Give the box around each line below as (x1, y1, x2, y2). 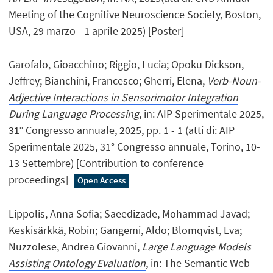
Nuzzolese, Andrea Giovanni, (9, 239, 143, 254)
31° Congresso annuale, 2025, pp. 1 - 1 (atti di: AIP (9, 123, 235, 138)
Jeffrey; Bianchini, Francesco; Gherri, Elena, (9, 74, 208, 88)
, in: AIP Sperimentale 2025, (139, 107, 264, 121)
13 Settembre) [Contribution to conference (9, 156, 204, 171)
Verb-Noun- (207, 74, 261, 88)
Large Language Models (142, 239, 252, 254)
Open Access (77, 174, 126, 186)
